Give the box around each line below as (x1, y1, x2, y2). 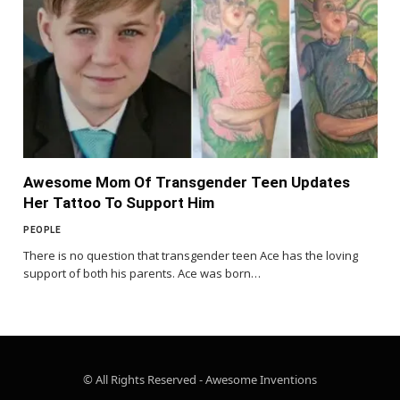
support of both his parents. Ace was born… (23, 264, 261, 281)
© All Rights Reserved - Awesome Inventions (83, 371, 317, 387)
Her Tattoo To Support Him (23, 193, 214, 212)
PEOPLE (23, 224, 61, 235)
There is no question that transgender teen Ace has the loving (23, 246, 358, 263)
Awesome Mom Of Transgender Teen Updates (23, 172, 350, 191)
